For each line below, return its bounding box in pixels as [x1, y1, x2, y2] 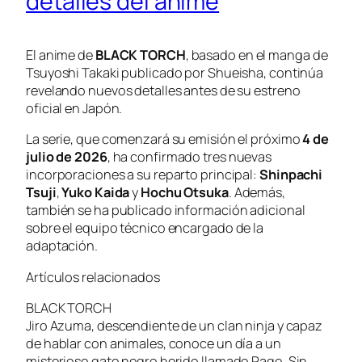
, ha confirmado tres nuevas [107, 148, 272, 166]
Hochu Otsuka [141, 183, 229, 202]
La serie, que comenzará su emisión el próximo [26, 130, 303, 149]
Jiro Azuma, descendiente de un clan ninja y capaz [26, 316, 323, 335]
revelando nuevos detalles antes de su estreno [26, 81, 301, 99]
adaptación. [26, 237, 98, 255]
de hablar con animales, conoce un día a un [26, 334, 281, 352]
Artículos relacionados [26, 267, 160, 286]
